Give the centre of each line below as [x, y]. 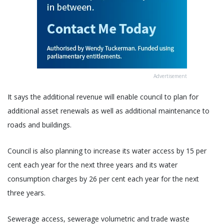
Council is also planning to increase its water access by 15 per [107, 151]
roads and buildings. [39, 125]
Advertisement [170, 76]
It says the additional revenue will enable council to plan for [103, 97]
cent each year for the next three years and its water [92, 165]
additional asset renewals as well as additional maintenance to [108, 111]
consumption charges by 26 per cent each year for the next [103, 179]
